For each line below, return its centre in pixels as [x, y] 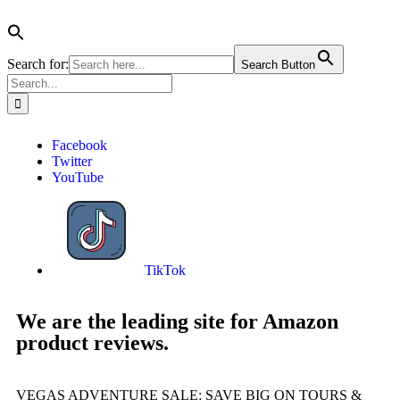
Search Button [278, 65]
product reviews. [92, 343]
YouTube [78, 177]
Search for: [38, 64]
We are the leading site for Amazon [177, 321]
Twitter [72, 161]
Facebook [79, 145]
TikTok [163, 270]
